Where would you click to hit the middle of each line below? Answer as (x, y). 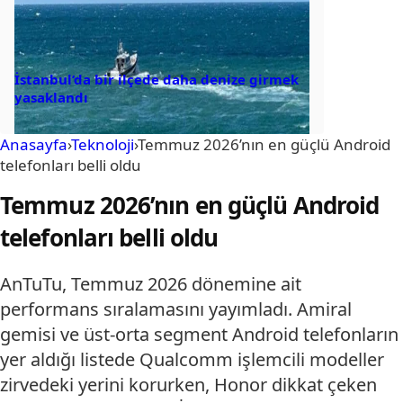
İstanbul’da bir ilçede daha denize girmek (157, 80)
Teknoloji (103, 145)
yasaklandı (51, 98)
